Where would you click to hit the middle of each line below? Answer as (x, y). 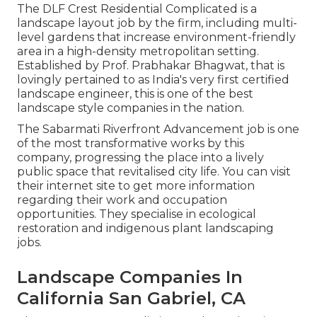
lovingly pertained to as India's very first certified (153, 80)
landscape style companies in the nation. (131, 108)
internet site (81, 186)
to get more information (185, 186)
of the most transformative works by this (131, 144)
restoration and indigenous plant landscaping (145, 229)
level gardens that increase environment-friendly (156, 38)
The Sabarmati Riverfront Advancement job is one (158, 129)
